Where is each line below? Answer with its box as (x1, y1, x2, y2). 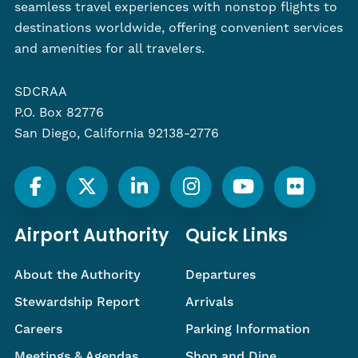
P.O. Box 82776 (14, 105, 104, 121)
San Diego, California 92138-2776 (14, 125, 219, 142)
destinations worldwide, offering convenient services (14, 20, 343, 37)
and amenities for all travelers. (14, 41, 205, 58)
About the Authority (14, 267, 141, 284)
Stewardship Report (14, 294, 140, 311)
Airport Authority (14, 222, 169, 253)
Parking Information (185, 321, 310, 338)
